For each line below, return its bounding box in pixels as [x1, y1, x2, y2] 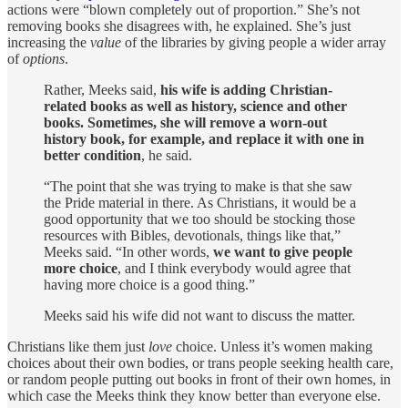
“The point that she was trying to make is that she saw [44, 178, 352, 194]
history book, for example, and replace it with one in [44, 130, 364, 147]
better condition [44, 147, 141, 163]
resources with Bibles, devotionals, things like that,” [44, 227, 341, 243]
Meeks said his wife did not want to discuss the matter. [44, 307, 355, 323]
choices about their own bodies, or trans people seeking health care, [7, 354, 393, 371]
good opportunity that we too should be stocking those [44, 210, 355, 227]
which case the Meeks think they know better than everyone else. [7, 387, 381, 403]
